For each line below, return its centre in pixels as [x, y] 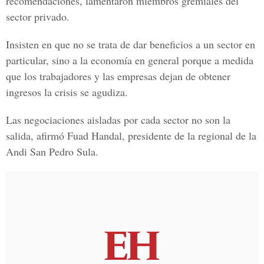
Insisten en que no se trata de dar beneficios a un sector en [131, 44]
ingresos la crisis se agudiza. [67, 92]
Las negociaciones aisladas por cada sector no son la [118, 120]
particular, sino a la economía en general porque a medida [130, 60]
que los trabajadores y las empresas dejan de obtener [118, 76]
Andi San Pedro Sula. [52, 151]
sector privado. [38, 16]
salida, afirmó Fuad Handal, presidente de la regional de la [131, 136]
